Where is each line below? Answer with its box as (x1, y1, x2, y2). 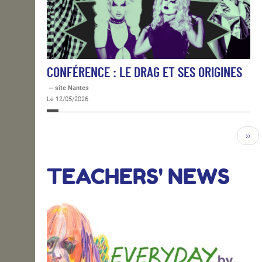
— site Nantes (47, 84, 89, 92)
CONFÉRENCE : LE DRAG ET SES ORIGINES (47, 65, 242, 80)
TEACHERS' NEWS (47, 163, 230, 189)
